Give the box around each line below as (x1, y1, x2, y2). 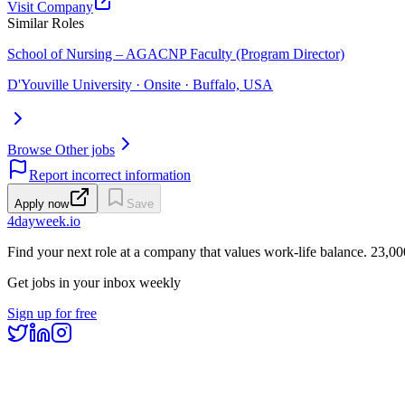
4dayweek (7, 212, 66, 229)
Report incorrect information (29, 166, 191, 183)
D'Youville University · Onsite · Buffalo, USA (7, 76, 273, 92)
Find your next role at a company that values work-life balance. (7, 243, 367, 259)
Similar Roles (7, 14, 84, 31)
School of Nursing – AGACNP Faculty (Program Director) (7, 45, 344, 61)
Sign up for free (7, 305, 97, 321)
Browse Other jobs (7, 141, 115, 157)
